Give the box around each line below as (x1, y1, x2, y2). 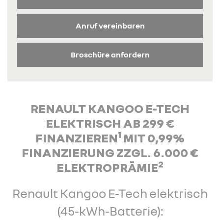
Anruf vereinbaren (75, 21, 145, 30)
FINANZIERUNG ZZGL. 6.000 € (22, 145, 198, 160)
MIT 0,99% (121, 130, 185, 145)
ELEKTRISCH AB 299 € (46, 115, 174, 131)
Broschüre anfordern (70, 50, 150, 59)
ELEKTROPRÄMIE (56, 160, 158, 175)
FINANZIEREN (35, 130, 118, 145)
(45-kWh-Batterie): (56, 203, 164, 219)
